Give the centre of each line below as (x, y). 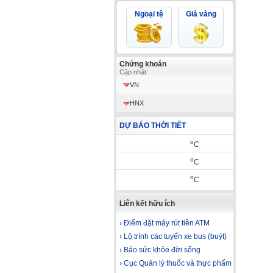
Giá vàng (201, 14)
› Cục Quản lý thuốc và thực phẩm (175, 263)
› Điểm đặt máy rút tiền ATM (165, 223)
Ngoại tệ (149, 14)
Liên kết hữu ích (147, 204)
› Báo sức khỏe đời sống (160, 250)
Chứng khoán (143, 64)
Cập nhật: (134, 72)
